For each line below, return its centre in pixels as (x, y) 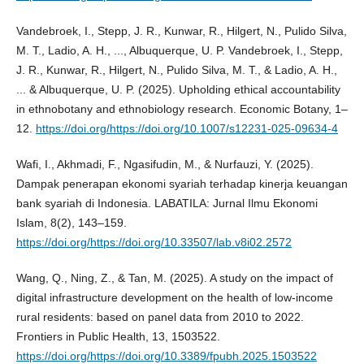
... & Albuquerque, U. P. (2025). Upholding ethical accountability (178, 90)
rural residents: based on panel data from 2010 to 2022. (160, 317)
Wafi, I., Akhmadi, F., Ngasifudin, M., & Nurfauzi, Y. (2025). (165, 165)
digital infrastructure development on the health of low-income (174, 298)
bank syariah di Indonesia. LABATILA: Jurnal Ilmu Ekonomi (167, 204)
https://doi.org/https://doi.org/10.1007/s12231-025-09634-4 (186, 129)
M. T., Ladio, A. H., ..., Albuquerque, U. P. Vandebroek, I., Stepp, (179, 51)
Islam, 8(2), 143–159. (71, 223)
